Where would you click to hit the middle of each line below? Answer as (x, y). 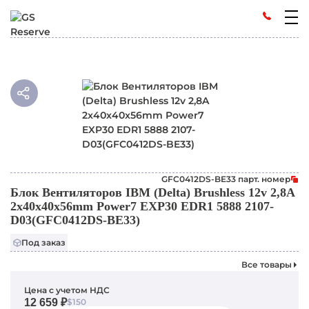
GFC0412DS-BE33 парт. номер (226, 179)
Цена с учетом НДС (67, 290)
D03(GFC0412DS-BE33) (75, 220)
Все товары (267, 265)
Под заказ (43, 242)
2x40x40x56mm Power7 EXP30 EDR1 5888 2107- (142, 206)
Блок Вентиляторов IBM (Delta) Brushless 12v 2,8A (152, 192)
